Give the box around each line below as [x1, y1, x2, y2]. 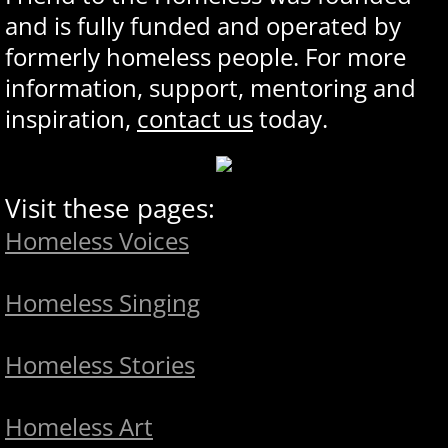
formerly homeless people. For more [5, 39, 406, 73]
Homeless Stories [5, 347, 195, 381]
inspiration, [5, 101, 137, 135]
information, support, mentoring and [5, 70, 416, 104]
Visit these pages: [5, 189, 215, 226]
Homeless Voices [5, 223, 189, 257]
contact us [137, 101, 253, 135]
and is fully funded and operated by [5, 8, 401, 42]
